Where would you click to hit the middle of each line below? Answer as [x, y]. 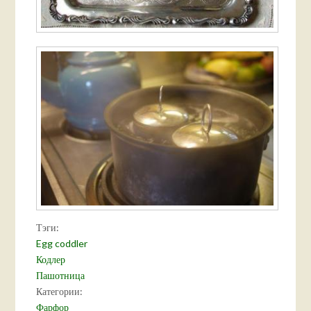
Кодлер [51, 260]
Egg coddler [62, 244]
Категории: [61, 292]
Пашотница [61, 276]
